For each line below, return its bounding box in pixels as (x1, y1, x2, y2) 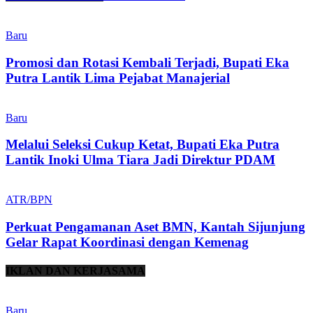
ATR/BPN (6, 193, 52, 205)
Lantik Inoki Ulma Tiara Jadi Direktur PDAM (6, 152, 275, 168)
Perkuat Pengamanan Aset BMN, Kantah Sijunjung (6, 219, 305, 234)
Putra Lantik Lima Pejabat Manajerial (6, 70, 230, 85)
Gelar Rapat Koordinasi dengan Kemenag (6, 234, 249, 249)
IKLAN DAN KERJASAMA (6, 264, 145, 277)
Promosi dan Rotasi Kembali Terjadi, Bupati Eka (6, 54, 289, 70)
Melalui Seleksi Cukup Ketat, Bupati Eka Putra (6, 137, 279, 152)
